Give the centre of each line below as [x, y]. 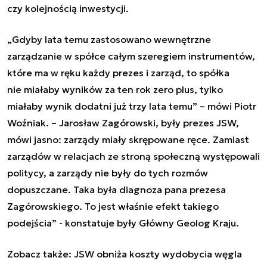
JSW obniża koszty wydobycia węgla [158, 254]
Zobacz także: [41, 254]
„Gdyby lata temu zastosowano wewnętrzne [109, 39]
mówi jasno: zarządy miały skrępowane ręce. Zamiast [128, 139]
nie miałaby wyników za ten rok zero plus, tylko [115, 89]
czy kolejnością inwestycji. [68, 8]
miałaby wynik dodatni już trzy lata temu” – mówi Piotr [132, 106]
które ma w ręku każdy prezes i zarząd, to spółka [118, 72]
